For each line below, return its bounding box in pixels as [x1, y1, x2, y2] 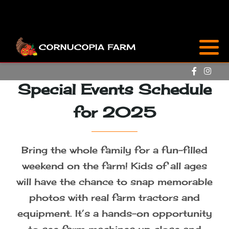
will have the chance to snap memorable [16, 176, 213, 187]
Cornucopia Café [10, 126, 97, 137]
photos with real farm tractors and [29, 192, 200, 203]
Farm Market [10, 96, 74, 107]
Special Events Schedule [17, 80, 212, 98]
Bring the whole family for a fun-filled [21, 144, 208, 155]
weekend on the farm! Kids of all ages [22, 160, 207, 171]
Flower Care [10, 216, 70, 227]
